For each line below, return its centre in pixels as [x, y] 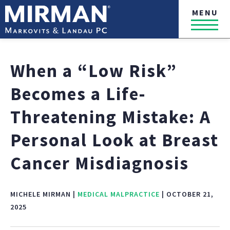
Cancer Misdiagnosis [100, 163]
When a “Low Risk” [94, 71]
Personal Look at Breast [114, 140]
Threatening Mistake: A [111, 117]
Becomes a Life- [78, 94]
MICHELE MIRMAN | [44, 194]
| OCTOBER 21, [187, 194]
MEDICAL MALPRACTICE [119, 194]
